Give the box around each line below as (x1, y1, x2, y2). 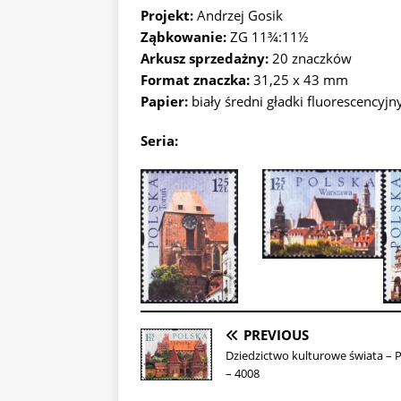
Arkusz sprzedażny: (141, 49, 272, 67)
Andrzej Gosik (197, 6, 283, 24)
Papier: (141, 92, 188, 110)
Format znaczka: (141, 71, 253, 89)
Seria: (141, 132, 178, 149)
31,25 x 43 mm (253, 71, 348, 89)
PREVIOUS (243, 325, 309, 344)
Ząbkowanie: (141, 28, 226, 46)
